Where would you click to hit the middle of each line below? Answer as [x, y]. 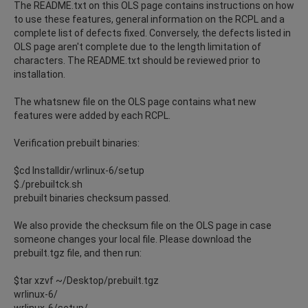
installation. [40, 74]
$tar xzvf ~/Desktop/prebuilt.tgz [86, 280]
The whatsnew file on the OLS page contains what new [135, 101]
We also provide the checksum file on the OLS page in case [143, 225]
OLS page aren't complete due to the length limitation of [137, 46]
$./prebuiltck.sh [48, 184]
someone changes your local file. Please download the [133, 239]
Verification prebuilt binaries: [77, 143]
